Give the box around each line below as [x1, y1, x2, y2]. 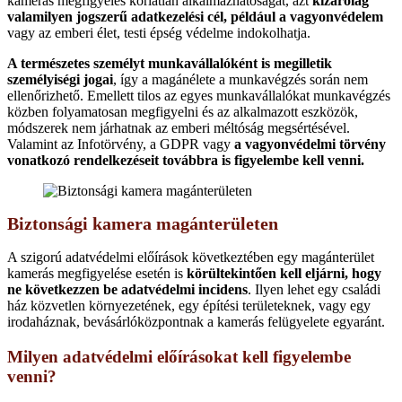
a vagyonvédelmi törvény [234, 135, 386, 152]
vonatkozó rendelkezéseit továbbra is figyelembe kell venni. [7, 152, 364, 168]
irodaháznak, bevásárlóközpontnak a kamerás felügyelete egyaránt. [7, 314, 385, 329]
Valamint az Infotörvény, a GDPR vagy [7, 135, 234, 152]
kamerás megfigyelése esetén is [7, 266, 183, 281]
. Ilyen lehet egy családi [248, 282, 380, 297]
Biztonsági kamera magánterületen [7, 214, 278, 234]
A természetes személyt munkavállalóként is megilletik [7, 55, 332, 71]
